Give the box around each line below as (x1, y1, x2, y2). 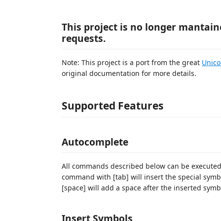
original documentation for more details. (62, 68, 196, 78)
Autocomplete (62, 135, 128, 148)
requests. (62, 31, 106, 45)
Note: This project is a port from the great (62, 57, 202, 67)
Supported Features (62, 98, 163, 112)
